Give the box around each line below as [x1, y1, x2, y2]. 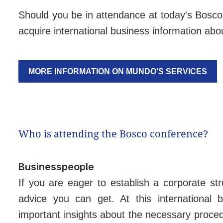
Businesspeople [18, 160, 94, 173]
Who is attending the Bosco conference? [18, 126, 208, 140]
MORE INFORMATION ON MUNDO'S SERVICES [28, 67, 207, 76]
